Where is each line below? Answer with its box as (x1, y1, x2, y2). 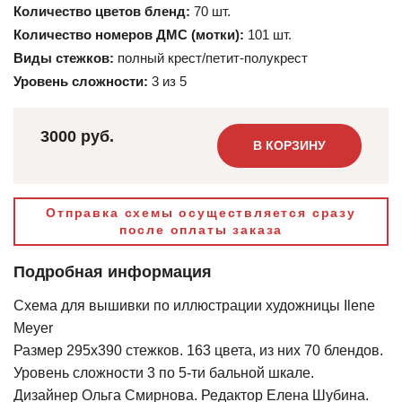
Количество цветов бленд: (13, 4, 194, 20)
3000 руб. (40, 127, 114, 146)
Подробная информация (13, 263, 212, 282)
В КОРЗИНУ (253, 138, 326, 153)
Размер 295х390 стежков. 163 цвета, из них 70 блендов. (13, 343, 383, 359)
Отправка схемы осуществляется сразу (46, 205, 356, 221)
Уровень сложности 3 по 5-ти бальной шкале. (13, 365, 314, 381)
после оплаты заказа (118, 223, 284, 238)
